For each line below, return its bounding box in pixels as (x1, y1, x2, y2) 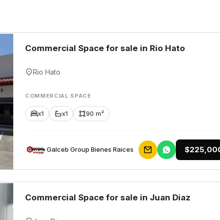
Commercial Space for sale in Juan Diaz (25, 192, 191, 202)
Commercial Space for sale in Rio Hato (25, 43, 185, 53)
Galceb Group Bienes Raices (47, 145, 134, 154)
